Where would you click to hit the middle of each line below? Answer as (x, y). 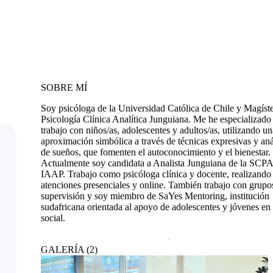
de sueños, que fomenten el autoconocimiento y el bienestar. (156, 152)
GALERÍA (62, 249)
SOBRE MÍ (64, 87)
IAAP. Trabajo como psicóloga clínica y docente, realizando (156, 174)
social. (53, 218)
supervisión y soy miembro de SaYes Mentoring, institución (155, 196)
